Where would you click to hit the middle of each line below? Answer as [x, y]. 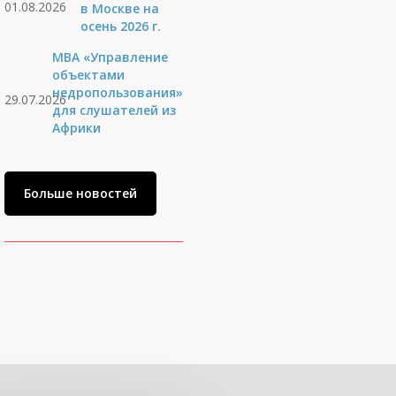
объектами [89, 75]
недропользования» [118, 92]
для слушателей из [114, 110]
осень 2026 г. [121, 26]
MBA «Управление [110, 57]
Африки [77, 128]
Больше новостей [80, 193]
